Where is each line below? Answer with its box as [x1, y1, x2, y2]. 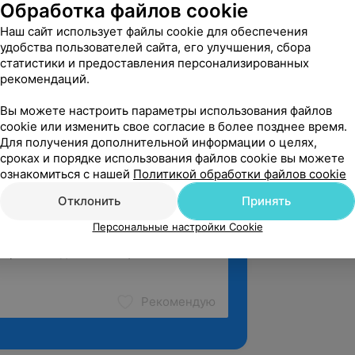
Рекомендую [141, 294, 216, 309]
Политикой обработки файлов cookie [133, 166, 346, 181]
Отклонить [57, 193, 120, 208]
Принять [242, 193, 291, 208]
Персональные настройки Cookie [92, 220, 263, 233]
